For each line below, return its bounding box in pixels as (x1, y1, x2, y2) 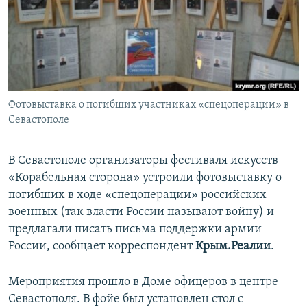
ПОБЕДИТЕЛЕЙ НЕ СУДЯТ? (25, 8, 128, 18)
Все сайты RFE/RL (23, 98, 117, 112)
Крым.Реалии (195, 240, 271, 254)
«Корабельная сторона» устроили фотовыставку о (8, 171, 282, 185)
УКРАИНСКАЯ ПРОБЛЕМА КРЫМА (25, 82, 154, 92)
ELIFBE (25, 57, 51, 67)
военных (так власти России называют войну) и (8, 206, 274, 219)
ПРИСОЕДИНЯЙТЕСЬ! (12, 6, 99, 16)
